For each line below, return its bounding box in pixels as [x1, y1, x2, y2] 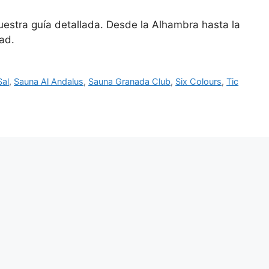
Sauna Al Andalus [14, 76, 84, 86]
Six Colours [175, 76, 222, 86]
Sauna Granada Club [88, 76, 171, 86]
